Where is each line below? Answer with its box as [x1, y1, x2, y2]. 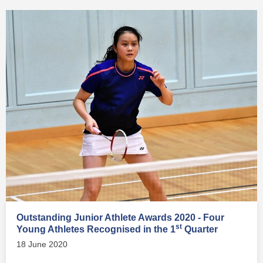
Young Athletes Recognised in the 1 [16, 224, 176, 234]
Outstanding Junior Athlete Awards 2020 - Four [16, 212, 224, 222]
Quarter [182, 224, 218, 234]
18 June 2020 [16, 239, 68, 249]
